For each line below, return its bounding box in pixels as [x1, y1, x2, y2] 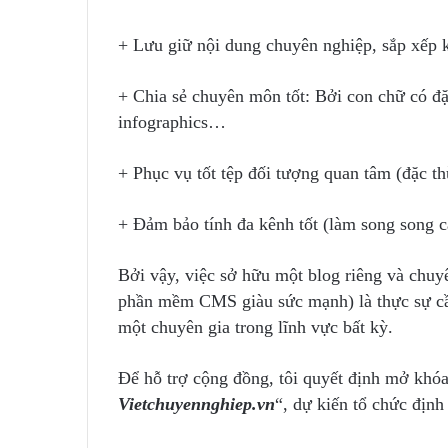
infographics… [118, 112, 226, 132]
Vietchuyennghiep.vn [118, 394, 275, 414]
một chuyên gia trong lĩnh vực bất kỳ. [118, 317, 393, 337]
